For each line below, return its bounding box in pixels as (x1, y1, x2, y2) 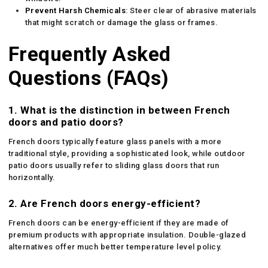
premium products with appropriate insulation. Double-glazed (8, 230, 246, 239)
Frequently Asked (8, 42, 171, 66)
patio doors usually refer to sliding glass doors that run (8, 160, 220, 170)
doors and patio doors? (8, 115, 124, 128)
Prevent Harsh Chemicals (25, 5, 126, 15)
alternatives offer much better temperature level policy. (8, 242, 223, 251)
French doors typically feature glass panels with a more (8, 136, 222, 146)
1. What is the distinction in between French (8, 103, 230, 116)
